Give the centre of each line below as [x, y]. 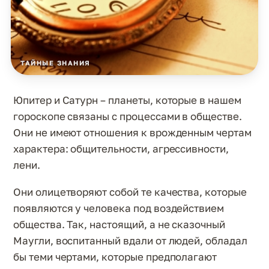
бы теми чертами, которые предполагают [115, 257]
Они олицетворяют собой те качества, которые [130, 192]
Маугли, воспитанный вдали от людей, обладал [130, 240]
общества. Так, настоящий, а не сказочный [119, 224]
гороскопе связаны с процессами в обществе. [128, 116]
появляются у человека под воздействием [119, 208]
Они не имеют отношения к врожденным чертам [132, 132]
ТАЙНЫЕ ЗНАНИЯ [56, 63]
